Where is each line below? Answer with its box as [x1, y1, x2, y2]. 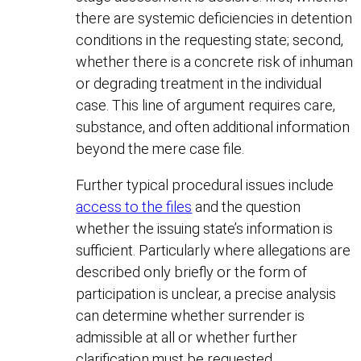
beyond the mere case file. [76, 139, 245, 157]
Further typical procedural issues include [76, 176, 334, 193]
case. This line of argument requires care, [76, 96, 336, 114]
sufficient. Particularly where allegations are [76, 241, 351, 259]
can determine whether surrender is [76, 306, 305, 324]
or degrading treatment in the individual [76, 74, 322, 92]
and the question [192, 197, 301, 215]
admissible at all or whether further [76, 328, 298, 346]
